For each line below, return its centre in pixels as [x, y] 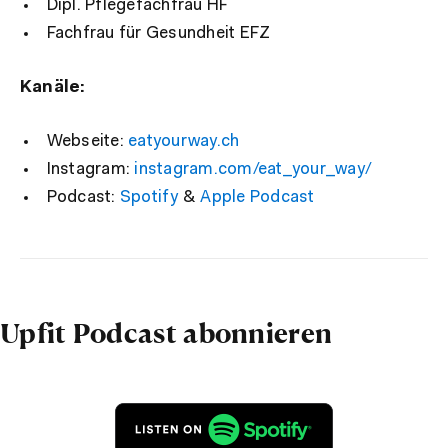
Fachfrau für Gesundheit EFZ [158, 33]
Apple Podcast [257, 197]
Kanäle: [53, 87]
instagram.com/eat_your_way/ [253, 169]
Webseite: [87, 141]
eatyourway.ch [184, 141]
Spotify [149, 197]
